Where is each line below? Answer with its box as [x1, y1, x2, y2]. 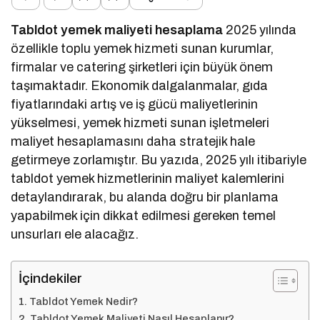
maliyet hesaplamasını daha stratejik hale [11, 134, 256, 149]
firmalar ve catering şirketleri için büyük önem [11, 60, 274, 75]
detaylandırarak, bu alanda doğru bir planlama [11, 190, 279, 205]
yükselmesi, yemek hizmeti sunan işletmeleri [11, 116, 270, 131]
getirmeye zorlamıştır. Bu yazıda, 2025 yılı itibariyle [11, 153, 307, 168]
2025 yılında [223, 23, 297, 38]
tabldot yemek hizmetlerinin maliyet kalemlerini [11, 171, 285, 186]
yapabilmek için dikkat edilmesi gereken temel [11, 209, 276, 224]
